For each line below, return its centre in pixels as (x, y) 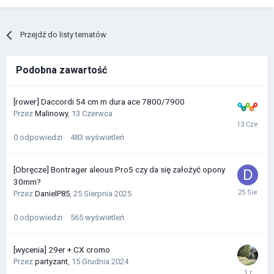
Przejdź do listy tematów (64, 35)
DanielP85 (52, 194)
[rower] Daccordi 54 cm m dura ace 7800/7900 (99, 102)
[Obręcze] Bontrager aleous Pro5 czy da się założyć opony (119, 170)
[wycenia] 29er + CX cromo (62, 250)
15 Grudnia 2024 (100, 262)
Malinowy (51, 114)
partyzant (51, 262)
